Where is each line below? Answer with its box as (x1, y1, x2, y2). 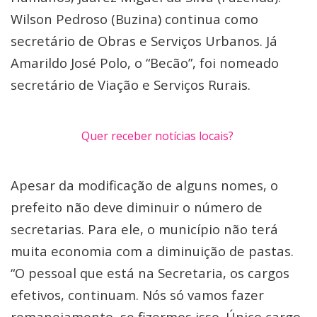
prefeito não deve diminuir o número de (11, 198, 263, 216)
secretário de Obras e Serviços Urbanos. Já (11, 32, 277, 50)
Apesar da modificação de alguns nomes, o (11, 176, 278, 194)
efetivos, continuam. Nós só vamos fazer (11, 286, 264, 304)
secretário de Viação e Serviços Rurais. (11, 76, 254, 93)
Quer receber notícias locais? (81, 128, 234, 144)
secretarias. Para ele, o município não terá (11, 220, 278, 238)
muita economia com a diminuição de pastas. (11, 242, 294, 260)
